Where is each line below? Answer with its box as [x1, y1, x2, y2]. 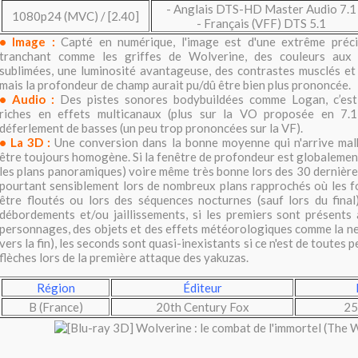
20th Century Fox [155, 300, 249, 315]
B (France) [28, 300, 83, 315]
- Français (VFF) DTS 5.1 [196, 16, 326, 31]
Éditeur [182, 280, 222, 296]
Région [36, 280, 75, 296]
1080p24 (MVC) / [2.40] [12, 9, 139, 24]
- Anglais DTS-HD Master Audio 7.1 [165, 2, 356, 17]
